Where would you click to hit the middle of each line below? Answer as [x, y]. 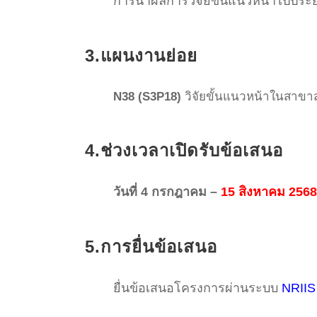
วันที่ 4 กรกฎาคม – [167, 192]
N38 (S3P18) [147, 97]
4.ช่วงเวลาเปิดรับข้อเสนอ [184, 151]
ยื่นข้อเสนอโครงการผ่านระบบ [197, 288]
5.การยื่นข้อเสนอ [151, 247]
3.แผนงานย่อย [141, 56]
